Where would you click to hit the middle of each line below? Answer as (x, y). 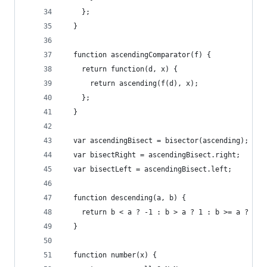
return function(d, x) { (121, 69)
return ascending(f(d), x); (132, 83)
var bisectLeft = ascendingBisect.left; (148, 169)
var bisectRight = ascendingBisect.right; (153, 155)
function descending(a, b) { (125, 198)
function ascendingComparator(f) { (138, 55)
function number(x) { (111, 255)
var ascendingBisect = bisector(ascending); (157, 141)
